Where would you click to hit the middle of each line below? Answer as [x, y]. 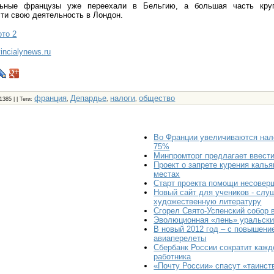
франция [51, 98]
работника [172, 257]
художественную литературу [208, 202]
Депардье [89, 98]
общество [157, 98]
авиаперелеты [180, 239]
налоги [123, 98]
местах [167, 174]
